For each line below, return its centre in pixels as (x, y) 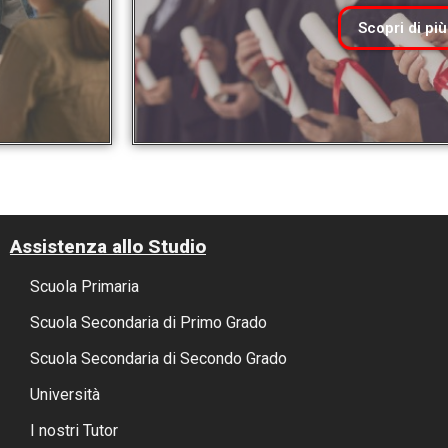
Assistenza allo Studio (107, 247)
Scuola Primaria (84, 287)
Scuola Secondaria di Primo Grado (148, 323)
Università (64, 395)
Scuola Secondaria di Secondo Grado (158, 359)
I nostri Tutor (73, 431)
